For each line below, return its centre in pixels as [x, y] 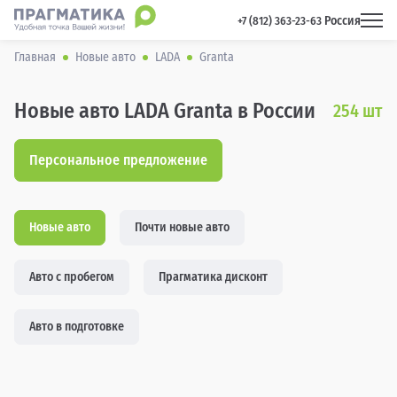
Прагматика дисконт [213, 277]
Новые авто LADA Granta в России [165, 111]
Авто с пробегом [72, 277]
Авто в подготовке [77, 327]
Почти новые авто [182, 227]
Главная [35, 57]
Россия [343, 20]
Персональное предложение [118, 160]
